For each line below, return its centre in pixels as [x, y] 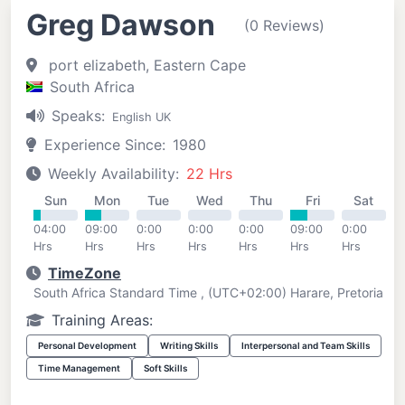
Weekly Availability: [113, 173]
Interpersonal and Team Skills [306, 345]
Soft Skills [165, 367]
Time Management [79, 367]
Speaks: [78, 115]
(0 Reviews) [284, 25]
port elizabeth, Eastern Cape [145, 65]
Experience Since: [105, 144]
